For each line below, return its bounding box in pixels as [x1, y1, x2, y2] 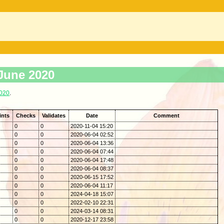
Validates [41, 112, 65, 118]
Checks [15, 112, 35, 118]
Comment [153, 112, 179, 118]
